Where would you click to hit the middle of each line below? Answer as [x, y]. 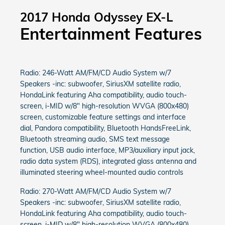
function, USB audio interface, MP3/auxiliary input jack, [107, 150]
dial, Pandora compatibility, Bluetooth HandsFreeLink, [105, 128]
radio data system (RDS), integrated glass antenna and [108, 161]
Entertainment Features [111, 34]
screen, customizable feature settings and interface [103, 117]
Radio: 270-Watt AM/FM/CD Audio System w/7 [96, 191]
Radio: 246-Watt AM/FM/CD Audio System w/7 [96, 73]
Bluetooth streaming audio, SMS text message [95, 139]
